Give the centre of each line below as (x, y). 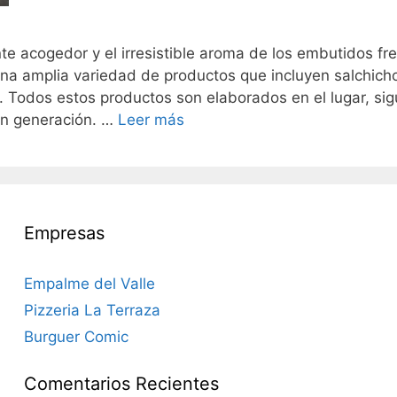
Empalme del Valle (89, 284)
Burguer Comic (76, 337)
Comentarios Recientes (121, 384)
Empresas (64, 233)
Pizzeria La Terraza (92, 310)
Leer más (151, 120)
